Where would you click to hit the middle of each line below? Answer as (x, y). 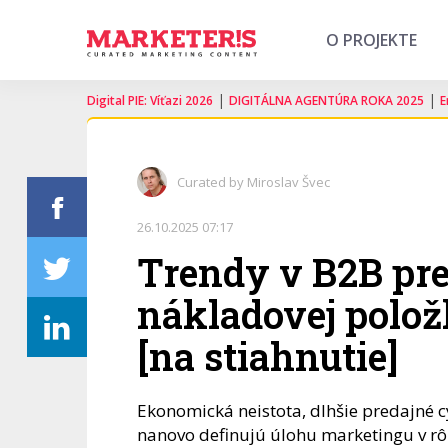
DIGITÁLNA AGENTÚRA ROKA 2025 (326, 100)
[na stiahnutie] (267, 356)
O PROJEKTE (371, 40)
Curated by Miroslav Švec (253, 182)
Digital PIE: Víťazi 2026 (150, 100)
